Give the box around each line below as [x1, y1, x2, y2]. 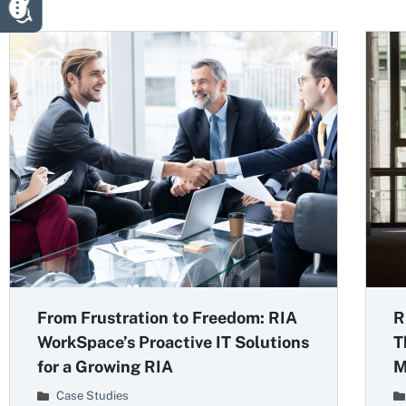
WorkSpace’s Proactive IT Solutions [37, 333, 309, 353]
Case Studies [56, 389, 129, 403]
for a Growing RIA [37, 357, 173, 377]
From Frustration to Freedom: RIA [37, 308, 297, 328]
